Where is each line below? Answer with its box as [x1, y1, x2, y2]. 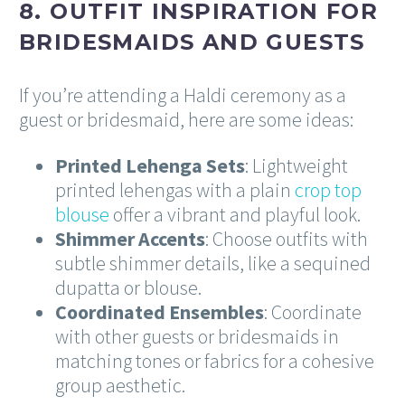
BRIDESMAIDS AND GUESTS [19, 29, 365, 56]
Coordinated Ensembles [55, 298, 264, 325]
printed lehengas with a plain [55, 176, 295, 202]
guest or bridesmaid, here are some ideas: [19, 106, 353, 132]
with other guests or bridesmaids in [55, 323, 339, 349]
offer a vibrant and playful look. [109, 201, 361, 227]
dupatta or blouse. [55, 274, 202, 300]
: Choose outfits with [205, 225, 368, 251]
